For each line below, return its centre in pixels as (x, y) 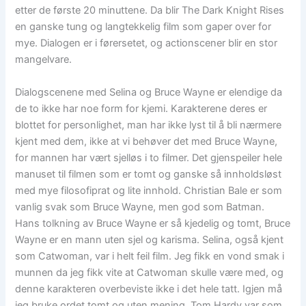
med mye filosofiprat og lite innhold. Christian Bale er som (149, 190)
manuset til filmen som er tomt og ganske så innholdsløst (149, 174)
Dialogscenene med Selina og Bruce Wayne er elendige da (149, 92)
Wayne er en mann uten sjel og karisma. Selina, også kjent (150, 239)
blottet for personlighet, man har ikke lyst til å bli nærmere (149, 125)
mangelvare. (44, 60)
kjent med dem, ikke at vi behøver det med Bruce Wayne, (147, 141)
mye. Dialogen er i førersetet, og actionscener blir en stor (147, 43)
